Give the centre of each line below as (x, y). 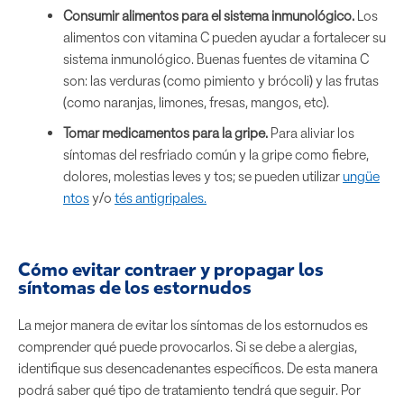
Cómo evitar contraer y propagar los (171, 270)
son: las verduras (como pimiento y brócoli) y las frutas (221, 81)
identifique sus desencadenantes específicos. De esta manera (198, 368)
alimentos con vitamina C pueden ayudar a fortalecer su (225, 37)
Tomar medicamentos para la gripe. (165, 133)
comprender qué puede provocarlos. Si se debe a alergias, (188, 347)
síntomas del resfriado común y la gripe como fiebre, (216, 155)
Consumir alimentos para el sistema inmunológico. (209, 16)
